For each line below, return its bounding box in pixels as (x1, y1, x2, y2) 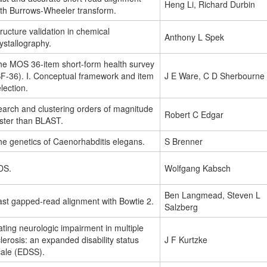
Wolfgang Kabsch (164, 162, 231, 175)
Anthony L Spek (164, 31, 224, 44)
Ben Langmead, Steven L (164, 189, 260, 201)
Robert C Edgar (164, 108, 223, 121)
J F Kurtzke (164, 234, 207, 246)
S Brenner (164, 135, 203, 148)
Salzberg (164, 201, 198, 213)
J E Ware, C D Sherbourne (164, 70, 265, 82)
